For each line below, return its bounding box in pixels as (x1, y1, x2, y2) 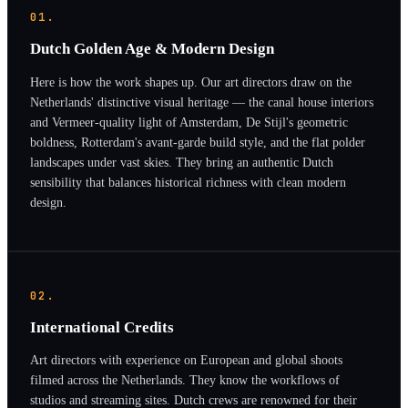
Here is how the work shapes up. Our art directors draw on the (30, 74, 352, 89)
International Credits (30, 318, 174, 336)
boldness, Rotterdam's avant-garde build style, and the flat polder (30, 134, 365, 149)
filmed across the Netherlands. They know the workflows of (30, 372, 340, 388)
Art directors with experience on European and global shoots (30, 352, 342, 368)
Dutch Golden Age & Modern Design (30, 40, 274, 58)
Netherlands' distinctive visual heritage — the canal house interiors (30, 94, 373, 109)
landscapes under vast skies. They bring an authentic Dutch (30, 154, 333, 169)
